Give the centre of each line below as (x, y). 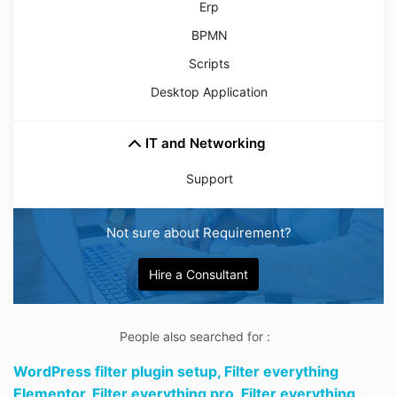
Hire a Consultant (198, 274)
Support (209, 179)
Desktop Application (209, 92)
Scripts (209, 63)
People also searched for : (198, 336)
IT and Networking (206, 143)
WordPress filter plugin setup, (119, 371)
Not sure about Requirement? (198, 233)
